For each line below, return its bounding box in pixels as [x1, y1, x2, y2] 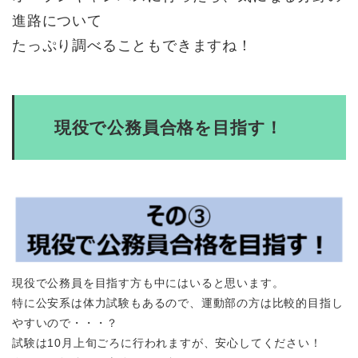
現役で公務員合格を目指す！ [54, 118, 284, 137]
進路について [12, 12, 102, 29]
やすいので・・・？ [12, 316, 119, 329]
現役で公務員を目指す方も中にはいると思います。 [12, 276, 284, 289]
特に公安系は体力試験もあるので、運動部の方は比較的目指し [12, 296, 344, 309]
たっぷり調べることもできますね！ [12, 37, 253, 54]
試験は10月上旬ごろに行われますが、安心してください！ [12, 336, 322, 349]
